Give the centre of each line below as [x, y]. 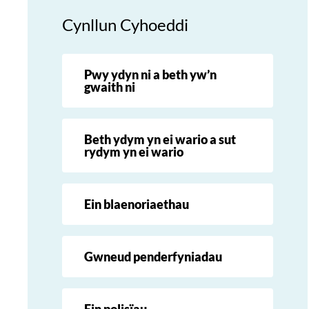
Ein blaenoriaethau [137, 204]
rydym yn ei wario [134, 151]
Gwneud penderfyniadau [153, 256]
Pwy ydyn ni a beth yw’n [150, 74]
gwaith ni [110, 87]
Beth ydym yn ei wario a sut [160, 139]
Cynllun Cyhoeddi [125, 24]
